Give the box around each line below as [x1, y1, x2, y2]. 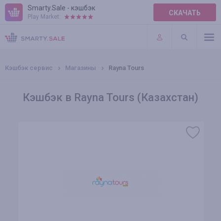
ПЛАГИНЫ [5, 36, 39, 43]
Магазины [65, 64, 96, 72]
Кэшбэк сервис [5, 64, 53, 72]
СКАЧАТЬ [169, 9, 201, 17]
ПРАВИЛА [5, 15, 38, 23]
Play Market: [28, 13, 61, 20]
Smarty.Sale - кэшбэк [28, 4, 95, 12]
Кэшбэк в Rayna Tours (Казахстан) [23, 91, 198, 104]
